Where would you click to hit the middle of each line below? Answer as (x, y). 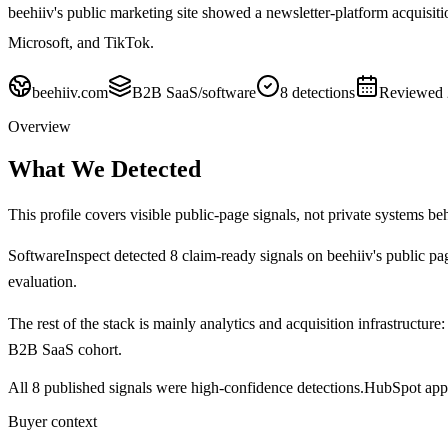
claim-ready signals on (250, 255)
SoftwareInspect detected (89, 255)
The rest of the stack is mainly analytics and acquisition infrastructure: (226, 323)
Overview (39, 126)
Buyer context (52, 421)
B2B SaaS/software (194, 92)
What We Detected (104, 168)
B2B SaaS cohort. (65, 349)
